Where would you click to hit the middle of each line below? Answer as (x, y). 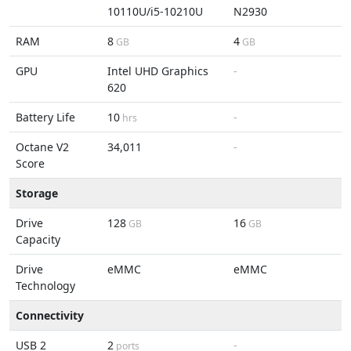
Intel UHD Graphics (158, 71)
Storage (37, 193)
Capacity (38, 239)
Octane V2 (42, 147)
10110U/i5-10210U (155, 11)
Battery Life (45, 117)
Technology (45, 286)
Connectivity (50, 315)
